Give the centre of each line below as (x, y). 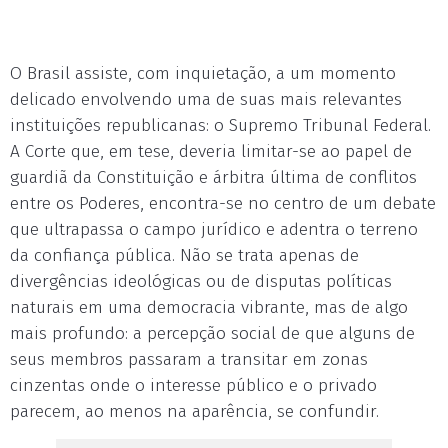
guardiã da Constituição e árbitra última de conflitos (213, 177)
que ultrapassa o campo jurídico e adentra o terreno (214, 229)
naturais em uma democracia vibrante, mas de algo (209, 307)
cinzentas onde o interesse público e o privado (193, 385)
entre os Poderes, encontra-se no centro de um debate (223, 203)
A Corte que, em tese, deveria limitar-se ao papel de (211, 151)
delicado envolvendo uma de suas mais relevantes (206, 99)
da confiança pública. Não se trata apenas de (184, 255)
